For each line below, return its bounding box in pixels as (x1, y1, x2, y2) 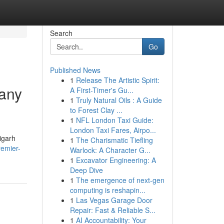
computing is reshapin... (69, 185, 145, 195)
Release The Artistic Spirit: (75, 75, 159, 85)
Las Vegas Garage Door (75, 195, 152, 205)
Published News (49, 65, 100, 75)
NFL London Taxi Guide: (75, 115, 153, 125)
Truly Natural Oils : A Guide (75, 95, 162, 105)
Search (49, 28, 72, 38)
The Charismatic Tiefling (75, 135, 153, 145)
